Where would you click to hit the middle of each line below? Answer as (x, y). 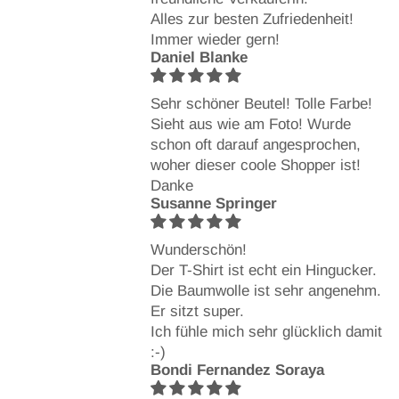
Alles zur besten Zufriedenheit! (252, 19)
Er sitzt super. (197, 311)
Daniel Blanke (199, 57)
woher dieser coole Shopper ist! (255, 165)
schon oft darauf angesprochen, (255, 144)
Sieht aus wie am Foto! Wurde (250, 124)
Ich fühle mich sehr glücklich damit (266, 331)
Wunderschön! (198, 249)
